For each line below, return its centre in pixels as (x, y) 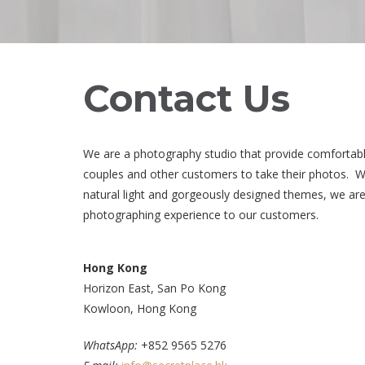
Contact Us (187, 99)
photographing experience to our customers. (201, 215)
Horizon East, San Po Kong (154, 288)
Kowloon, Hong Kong (140, 309)
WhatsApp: (112, 345)
